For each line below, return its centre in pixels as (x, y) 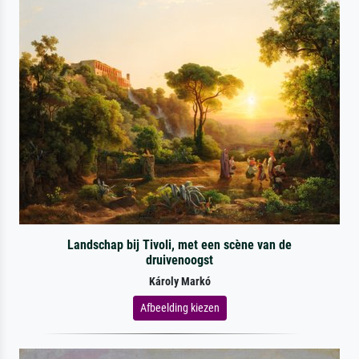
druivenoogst (179, 260)
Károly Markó (179, 281)
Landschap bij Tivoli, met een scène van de (179, 244)
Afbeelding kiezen (179, 307)
